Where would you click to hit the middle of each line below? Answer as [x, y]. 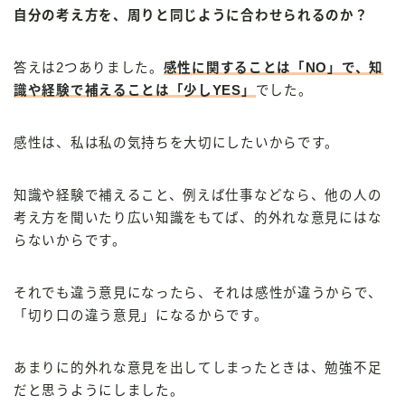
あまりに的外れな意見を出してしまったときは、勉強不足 [198, 368]
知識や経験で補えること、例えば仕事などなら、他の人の [198, 196]
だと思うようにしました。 [99, 391]
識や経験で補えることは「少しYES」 [135, 91]
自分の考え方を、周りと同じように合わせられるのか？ [191, 16]
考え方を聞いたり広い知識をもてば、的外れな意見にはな [198, 218]
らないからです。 [70, 241]
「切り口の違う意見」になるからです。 [141, 316]
